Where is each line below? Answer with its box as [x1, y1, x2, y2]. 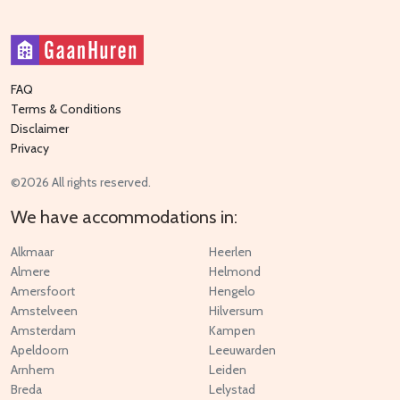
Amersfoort [11, 283, 75, 300]
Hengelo [209, 283, 255, 300]
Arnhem [11, 362, 54, 379]
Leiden [209, 362, 246, 379]
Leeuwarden [209, 342, 276, 359]
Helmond [209, 263, 261, 280]
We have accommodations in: [11, 206, 237, 229]
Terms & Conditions [11, 101, 121, 118]
